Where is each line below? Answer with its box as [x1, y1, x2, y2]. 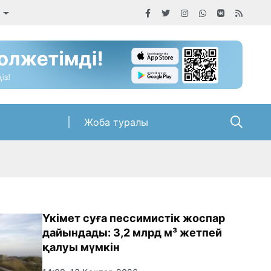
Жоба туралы [83, 116, 148, 129]
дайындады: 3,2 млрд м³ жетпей [42, 226, 222, 240]
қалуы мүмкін [42, 241, 120, 254]
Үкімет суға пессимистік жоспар [42, 212, 225, 225]
